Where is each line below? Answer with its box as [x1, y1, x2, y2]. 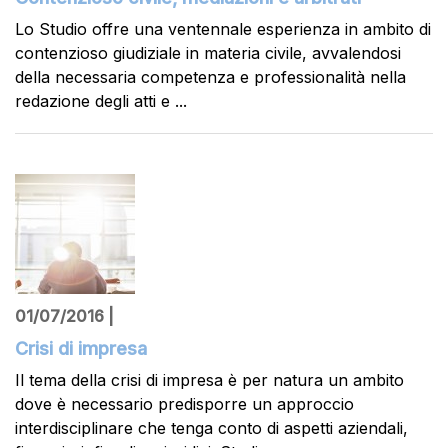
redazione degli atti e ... [15, 91, 187, 111]
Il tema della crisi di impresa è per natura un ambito [15, 370, 404, 390]
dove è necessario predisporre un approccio [15, 394, 354, 414]
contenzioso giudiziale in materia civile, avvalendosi [15, 43, 401, 63]
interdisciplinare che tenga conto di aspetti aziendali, [15, 418, 408, 438]
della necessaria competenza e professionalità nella [15, 67, 406, 87]
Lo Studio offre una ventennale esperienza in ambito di [15, 19, 431, 39]
